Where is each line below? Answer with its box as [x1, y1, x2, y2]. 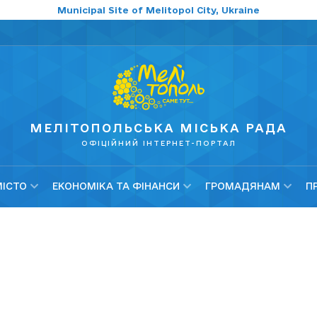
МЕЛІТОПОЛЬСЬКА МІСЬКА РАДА [30, 121, 287, 135]
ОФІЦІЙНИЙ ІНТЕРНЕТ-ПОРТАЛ [81, 139, 236, 148]
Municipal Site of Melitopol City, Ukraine [57, 5, 260, 15]
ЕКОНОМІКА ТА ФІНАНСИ [52, 180, 180, 192]
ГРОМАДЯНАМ [205, 180, 280, 192]
